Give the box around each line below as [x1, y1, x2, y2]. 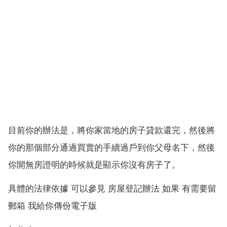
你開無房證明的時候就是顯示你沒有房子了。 [8, 159, 180, 170]
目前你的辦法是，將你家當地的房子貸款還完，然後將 [8, 125, 215, 135]
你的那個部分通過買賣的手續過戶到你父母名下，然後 [8, 142, 215, 153]
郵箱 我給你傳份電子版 [8, 201, 97, 211]
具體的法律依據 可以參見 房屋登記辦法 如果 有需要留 [8, 183, 216, 194]
